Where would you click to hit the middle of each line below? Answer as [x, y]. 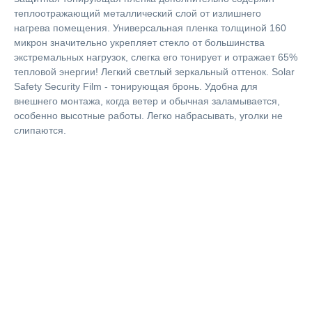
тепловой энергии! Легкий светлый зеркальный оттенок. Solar [154, 72]
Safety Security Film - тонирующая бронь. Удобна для [136, 86]
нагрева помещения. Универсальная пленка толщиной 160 [150, 28]
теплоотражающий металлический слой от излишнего [138, 13]
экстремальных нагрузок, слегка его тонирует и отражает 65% [156, 57]
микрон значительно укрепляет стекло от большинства [139, 42]
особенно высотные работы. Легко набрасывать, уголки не [148, 116]
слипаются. [40, 130]
